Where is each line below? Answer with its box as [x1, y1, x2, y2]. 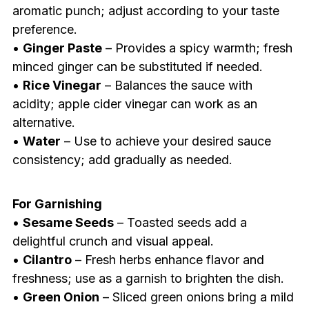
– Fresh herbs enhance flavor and [71, 252, 264, 268]
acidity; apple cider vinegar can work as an [12, 97, 257, 112]
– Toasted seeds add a [113, 215, 247, 230]
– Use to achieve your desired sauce [60, 134, 271, 149]
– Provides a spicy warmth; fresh [101, 41, 292, 56]
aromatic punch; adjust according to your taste [12, 3, 279, 19]
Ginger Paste [22, 41, 102, 56]
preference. [12, 22, 77, 37]
